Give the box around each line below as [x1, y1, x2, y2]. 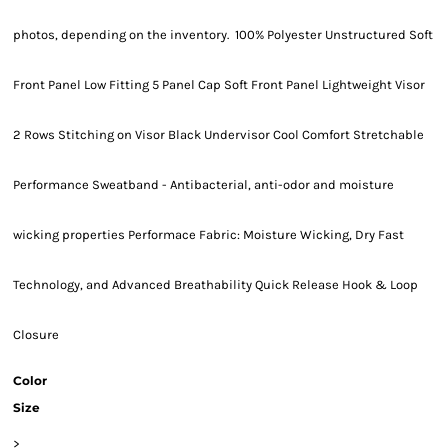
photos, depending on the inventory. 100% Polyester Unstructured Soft [13, 27, 433, 42]
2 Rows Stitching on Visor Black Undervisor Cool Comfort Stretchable [13, 127, 424, 142]
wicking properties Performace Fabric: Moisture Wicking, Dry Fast [13, 227, 404, 242]
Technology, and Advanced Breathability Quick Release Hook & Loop [13, 277, 418, 292]
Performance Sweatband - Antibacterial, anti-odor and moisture [13, 177, 394, 192]
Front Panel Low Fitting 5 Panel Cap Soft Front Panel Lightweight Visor [13, 77, 425, 92]
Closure [13, 327, 59, 342]
